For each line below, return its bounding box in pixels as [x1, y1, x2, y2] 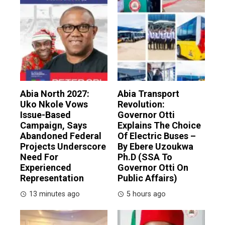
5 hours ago [127, 190, 166, 199]
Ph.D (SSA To [118, 152, 172, 163]
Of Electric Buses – [118, 131, 196, 142]
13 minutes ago [29, 190, 80, 199]
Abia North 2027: [20, 88, 89, 99]
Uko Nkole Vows [20, 99, 88, 110]
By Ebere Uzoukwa [118, 141, 193, 152]
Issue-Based [20, 109, 71, 121]
